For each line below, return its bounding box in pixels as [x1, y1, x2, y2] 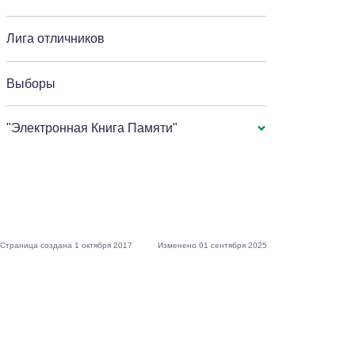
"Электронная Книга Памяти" [6, 121, 178, 135]
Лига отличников [6, 32, 105, 45]
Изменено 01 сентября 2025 [158, 241, 268, 250]
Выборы [6, 77, 56, 90]
